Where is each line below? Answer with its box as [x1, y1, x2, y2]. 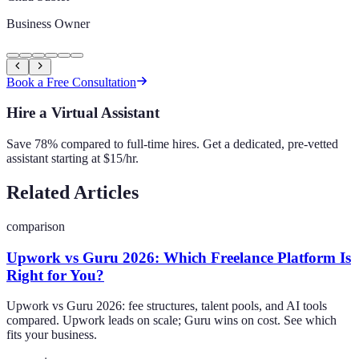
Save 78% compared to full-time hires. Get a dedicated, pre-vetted [6, 137, 338, 151]
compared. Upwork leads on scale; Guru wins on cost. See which [6, 313, 337, 328]
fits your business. [6, 328, 97, 342]
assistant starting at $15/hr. [6, 151, 139, 166]
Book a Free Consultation [6, 75, 136, 89]
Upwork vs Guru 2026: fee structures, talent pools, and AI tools [6, 299, 327, 313]
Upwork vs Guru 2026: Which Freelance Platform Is [6, 248, 351, 266]
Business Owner [6, 16, 90, 30]
